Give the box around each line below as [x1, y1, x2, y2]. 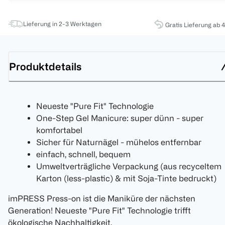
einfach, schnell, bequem [36, 150, 131, 159]
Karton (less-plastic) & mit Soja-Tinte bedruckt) [36, 174, 216, 183]
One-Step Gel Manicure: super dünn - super [36, 114, 203, 123]
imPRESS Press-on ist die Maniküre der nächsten [8, 194, 195, 203]
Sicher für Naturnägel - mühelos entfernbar [36, 138, 201, 147]
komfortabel [36, 126, 82, 135]
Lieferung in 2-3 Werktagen [23, 20, 101, 28]
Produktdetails [9, 60, 81, 72]
